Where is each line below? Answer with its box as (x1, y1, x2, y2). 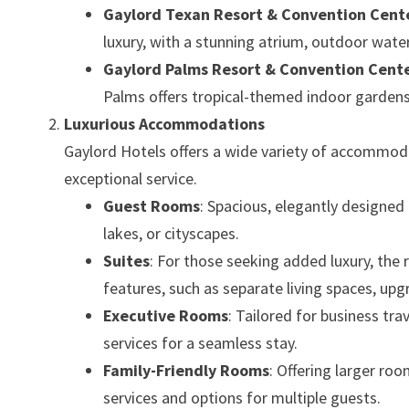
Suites (103, 250, 151, 271)
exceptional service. (64, 168, 198, 189)
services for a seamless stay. (103, 332, 299, 353)
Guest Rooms (103, 195, 201, 216)
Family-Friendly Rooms (103, 360, 270, 381)
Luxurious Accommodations (64, 113, 266, 134)
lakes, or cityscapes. (103, 223, 240, 244)
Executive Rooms (103, 305, 229, 326)
